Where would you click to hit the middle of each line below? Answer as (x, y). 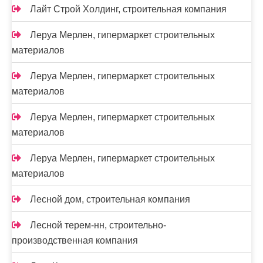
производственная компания (75, 240)
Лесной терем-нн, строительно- (98, 225)
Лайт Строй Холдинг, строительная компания (128, 9)
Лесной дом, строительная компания (110, 199)
